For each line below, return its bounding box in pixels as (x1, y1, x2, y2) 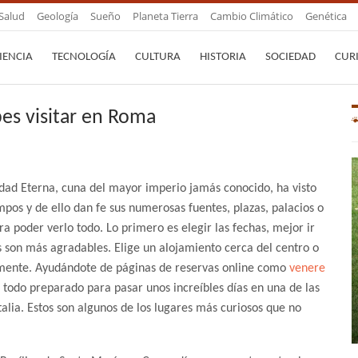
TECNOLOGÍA (52, 51, 116, 63)
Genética (305, 9, 347, 23)
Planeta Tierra (133, 9, 198, 23)
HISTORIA (200, 51, 246, 63)
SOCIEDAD (265, 51, 316, 63)
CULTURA (135, 51, 181, 63)
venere (289, 262, 325, 276)
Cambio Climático (210, 9, 293, 23)
